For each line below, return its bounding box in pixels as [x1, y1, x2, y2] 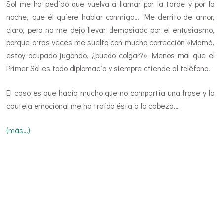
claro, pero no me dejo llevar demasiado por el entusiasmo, [6, 24, 215, 35]
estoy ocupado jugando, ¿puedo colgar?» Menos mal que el [6, 49, 215, 60]
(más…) [6, 124, 31, 135]
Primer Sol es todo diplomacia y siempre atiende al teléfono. [6, 62, 211, 73]
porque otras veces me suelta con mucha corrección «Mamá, [6, 37, 215, 47]
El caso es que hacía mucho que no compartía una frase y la [6, 87, 215, 98]
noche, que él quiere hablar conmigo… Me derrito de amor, [6, 11, 215, 22]
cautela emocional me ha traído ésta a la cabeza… [6, 100, 179, 110]
